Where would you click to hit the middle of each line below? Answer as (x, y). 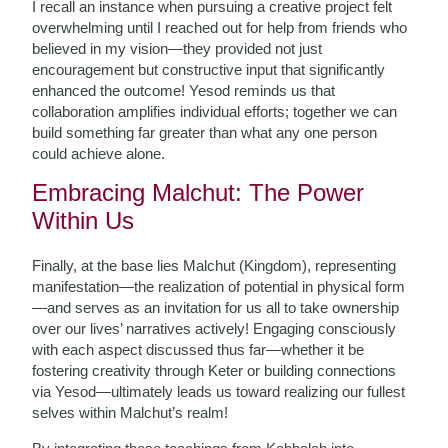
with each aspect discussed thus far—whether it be (198, 349)
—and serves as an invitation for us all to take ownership (216, 307)
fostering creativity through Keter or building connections (214, 370)
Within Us (83, 220)
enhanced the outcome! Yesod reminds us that (184, 90)
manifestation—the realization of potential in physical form (219, 286)
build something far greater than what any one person (205, 132)
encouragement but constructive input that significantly (209, 69)
